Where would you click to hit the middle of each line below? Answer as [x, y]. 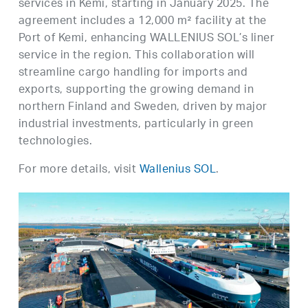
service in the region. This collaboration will [136, 56]
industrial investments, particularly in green [136, 125]
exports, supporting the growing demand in [136, 91]
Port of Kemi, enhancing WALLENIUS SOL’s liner [146, 39]
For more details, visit [79, 170]
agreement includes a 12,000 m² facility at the [142, 22]
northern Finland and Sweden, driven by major [143, 108]
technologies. [55, 142]
